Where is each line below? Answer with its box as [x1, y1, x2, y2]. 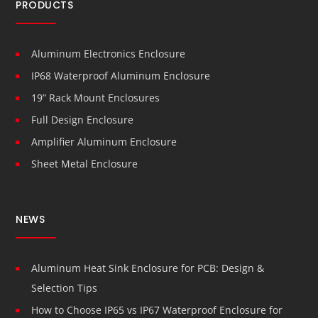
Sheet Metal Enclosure [31, 156, 138, 170]
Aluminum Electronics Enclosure [31, 46, 186, 60]
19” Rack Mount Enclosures [31, 90, 160, 104]
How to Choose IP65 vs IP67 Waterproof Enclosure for [31, 302, 283, 317]
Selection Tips [31, 280, 98, 295]
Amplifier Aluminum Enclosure [31, 134, 177, 148]
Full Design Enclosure [31, 112, 134, 126]
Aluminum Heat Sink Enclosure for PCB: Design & [31, 261, 265, 275]
